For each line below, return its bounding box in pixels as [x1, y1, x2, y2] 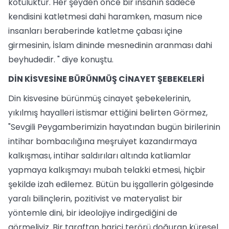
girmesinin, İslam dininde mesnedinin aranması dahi [8, 39, 212, 51]
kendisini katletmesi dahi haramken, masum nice [8, 11, 202, 22]
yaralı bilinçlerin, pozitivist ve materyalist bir [8, 193, 182, 204]
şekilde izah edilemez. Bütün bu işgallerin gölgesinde [8, 178, 214, 190]
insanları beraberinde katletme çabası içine [8, 25, 182, 37]
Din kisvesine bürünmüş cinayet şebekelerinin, [8, 93, 191, 104]
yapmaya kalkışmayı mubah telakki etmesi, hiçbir [8, 164, 205, 176]
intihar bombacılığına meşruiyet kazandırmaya [8, 135, 197, 147]
